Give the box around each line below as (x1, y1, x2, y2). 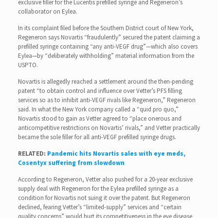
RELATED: (18, 149, 47, 158)
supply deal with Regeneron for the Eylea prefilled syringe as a (18, 184, 179, 193)
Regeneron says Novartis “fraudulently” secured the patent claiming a (18, 33, 200, 41)
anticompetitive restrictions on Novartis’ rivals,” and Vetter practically (18, 123, 200, 132)
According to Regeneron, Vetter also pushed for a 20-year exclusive (18, 175, 193, 183)
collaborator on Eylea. (18, 7, 77, 16)
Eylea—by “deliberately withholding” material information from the (18, 51, 194, 60)
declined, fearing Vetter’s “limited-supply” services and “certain (18, 202, 182, 211)
